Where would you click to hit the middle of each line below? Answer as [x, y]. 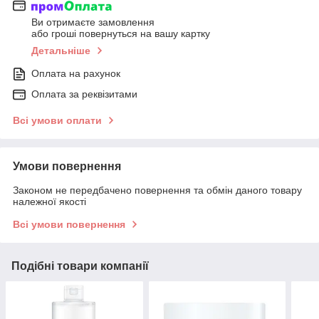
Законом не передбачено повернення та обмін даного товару [157, 190]
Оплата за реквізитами [84, 94]
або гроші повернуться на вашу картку [121, 34]
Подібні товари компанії [80, 266]
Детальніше [61, 51]
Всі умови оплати [57, 121]
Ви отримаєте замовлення [93, 22]
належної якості [49, 202]
